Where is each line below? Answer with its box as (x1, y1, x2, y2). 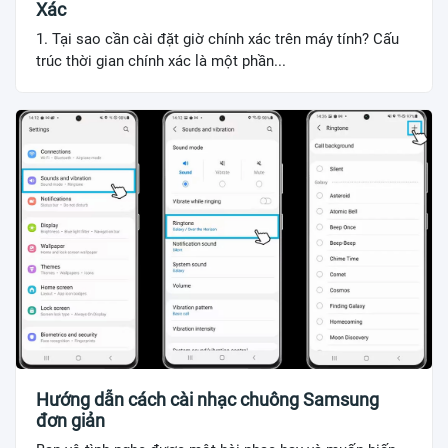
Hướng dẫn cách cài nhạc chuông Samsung (36, 389, 379, 411)
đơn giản (36, 410, 105, 432)
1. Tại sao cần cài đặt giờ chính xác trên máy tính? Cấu (36, 29, 399, 48)
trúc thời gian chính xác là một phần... (36, 51, 286, 70)
